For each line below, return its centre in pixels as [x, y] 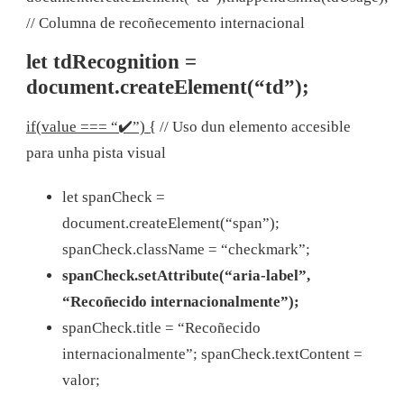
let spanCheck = [114, 197]
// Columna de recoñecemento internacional [165, 23]
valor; [81, 380]
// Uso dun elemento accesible [253, 126]
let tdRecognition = [111, 61]
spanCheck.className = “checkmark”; [186, 249]
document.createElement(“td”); [168, 87]
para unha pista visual [96, 152]
